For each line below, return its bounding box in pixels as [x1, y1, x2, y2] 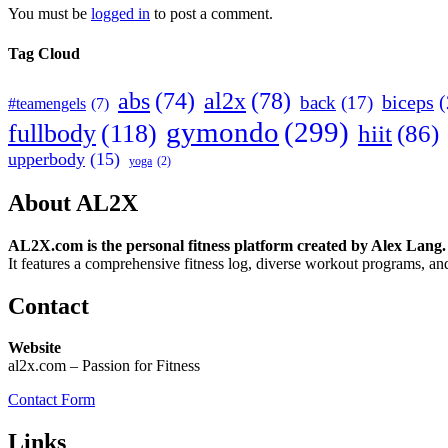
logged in [91, 5, 150, 23]
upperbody [8, 148, 85, 169]
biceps [382, 90, 434, 113]
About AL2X [8, 189, 138, 216]
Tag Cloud [8, 44, 80, 62]
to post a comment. [150, 5, 273, 23]
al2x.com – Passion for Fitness [8, 357, 200, 375]
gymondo [166, 115, 279, 148]
